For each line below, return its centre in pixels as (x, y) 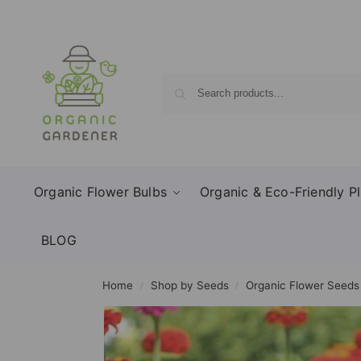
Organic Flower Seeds (302, 285)
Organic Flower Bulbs (100, 192)
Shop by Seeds (189, 285)
